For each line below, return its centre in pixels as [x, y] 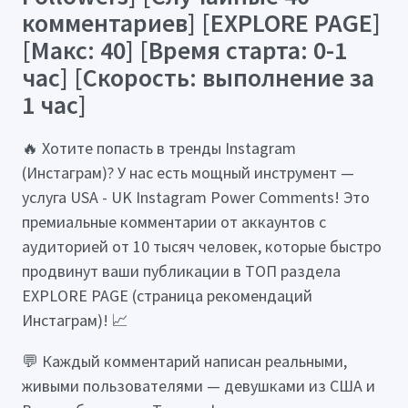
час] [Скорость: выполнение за [198, 78]
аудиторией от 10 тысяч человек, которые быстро [202, 246]
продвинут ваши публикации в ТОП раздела [181, 270]
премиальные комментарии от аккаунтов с [174, 221]
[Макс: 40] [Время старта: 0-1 [184, 51]
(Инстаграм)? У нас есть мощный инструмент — [188, 172]
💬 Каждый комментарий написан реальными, [184, 361]
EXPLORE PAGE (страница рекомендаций [167, 295]
